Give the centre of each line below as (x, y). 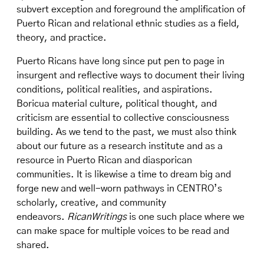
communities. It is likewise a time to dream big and (124, 174)
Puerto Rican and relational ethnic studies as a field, (128, 24)
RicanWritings (97, 217)
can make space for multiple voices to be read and (123, 231)
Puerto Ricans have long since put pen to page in (121, 61)
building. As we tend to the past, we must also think (126, 132)
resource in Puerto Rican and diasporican (104, 160)
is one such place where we (186, 217)
